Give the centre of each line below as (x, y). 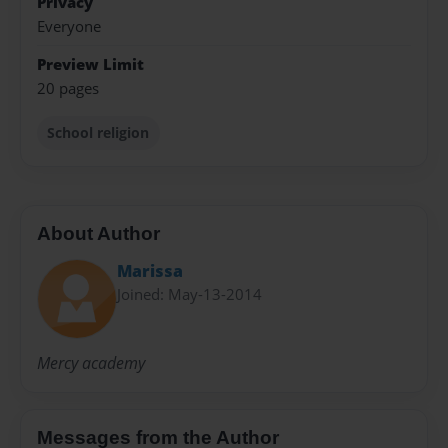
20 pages (68, 88)
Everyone (69, 27)
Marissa (150, 270)
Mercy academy (91, 363)
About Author (98, 234)
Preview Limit (90, 64)
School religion (98, 132)
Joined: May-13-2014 (189, 293)
